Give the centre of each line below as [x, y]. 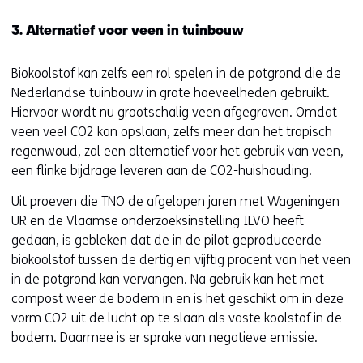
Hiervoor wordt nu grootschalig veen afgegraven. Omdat [174, 112]
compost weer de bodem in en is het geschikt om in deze [177, 299]
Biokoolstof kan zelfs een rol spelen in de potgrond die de [176, 73]
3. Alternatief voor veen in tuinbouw [128, 32]
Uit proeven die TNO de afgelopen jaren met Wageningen [175, 201]
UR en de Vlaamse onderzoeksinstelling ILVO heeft [158, 221]
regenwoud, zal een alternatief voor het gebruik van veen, [177, 151]
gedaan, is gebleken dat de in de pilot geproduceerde [167, 240]
